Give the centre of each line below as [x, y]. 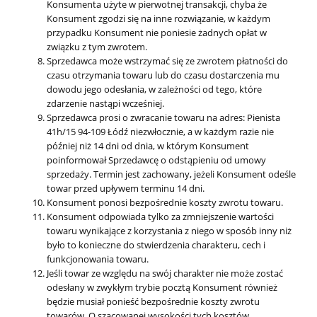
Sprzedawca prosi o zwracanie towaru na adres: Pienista [163, 118]
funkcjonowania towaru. [98, 259]
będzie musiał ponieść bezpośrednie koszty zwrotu [153, 302]
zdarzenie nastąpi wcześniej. [105, 104]
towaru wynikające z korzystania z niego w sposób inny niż [169, 231]
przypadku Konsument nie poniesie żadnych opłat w [157, 33]
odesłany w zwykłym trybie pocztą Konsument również [162, 288]
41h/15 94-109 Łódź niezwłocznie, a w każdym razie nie [160, 132]
